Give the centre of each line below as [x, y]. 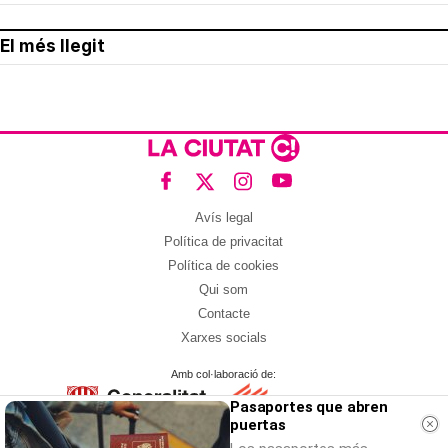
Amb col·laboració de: [224, 373]
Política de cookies [224, 266]
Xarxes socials [223, 338]
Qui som [224, 290]
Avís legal [223, 218]
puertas [258, 425]
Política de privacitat [224, 242]
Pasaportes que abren [309, 407]
